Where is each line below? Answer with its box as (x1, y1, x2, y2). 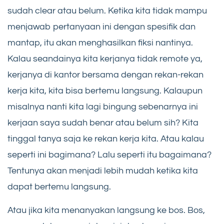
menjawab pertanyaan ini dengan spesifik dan (7, 21, 195, 31)
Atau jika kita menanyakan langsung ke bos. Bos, (7, 205, 205, 215)
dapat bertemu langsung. (7, 181, 111, 191)
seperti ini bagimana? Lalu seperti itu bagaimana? (7, 149, 211, 159)
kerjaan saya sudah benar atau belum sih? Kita (7, 117, 198, 127)
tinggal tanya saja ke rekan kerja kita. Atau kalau (7, 133, 204, 143)
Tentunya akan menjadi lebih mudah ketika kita (7, 165, 198, 175)
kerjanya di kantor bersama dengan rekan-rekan (7, 69, 203, 79)
